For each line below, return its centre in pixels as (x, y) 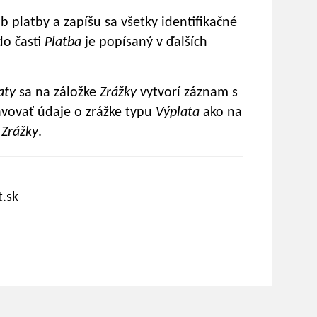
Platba (65, 42)
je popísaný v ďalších (146, 42)
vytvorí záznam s (189, 92)
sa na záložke (59, 92)
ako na (223, 112)
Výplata (179, 112)
